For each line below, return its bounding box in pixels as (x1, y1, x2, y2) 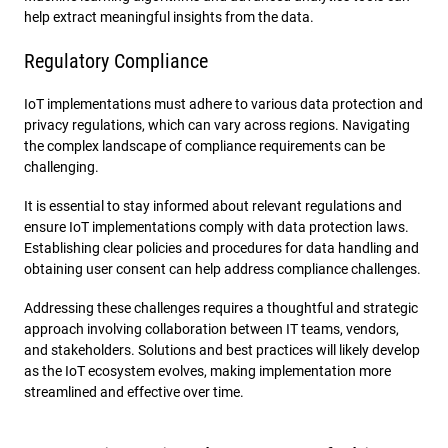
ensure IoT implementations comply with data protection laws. (24, 218, 409, 235)
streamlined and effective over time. (24, 383, 244, 400)
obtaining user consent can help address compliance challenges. (24, 260, 421, 277)
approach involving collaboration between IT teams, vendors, (24, 320, 399, 337)
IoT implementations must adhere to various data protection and (24, 95, 423, 112)
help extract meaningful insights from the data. (24, 8, 314, 25)
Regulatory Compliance (24, 48, 208, 73)
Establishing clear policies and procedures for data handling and (24, 239, 419, 256)
